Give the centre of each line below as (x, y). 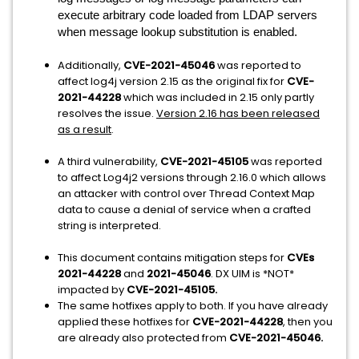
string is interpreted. (109, 226)
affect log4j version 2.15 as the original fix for (172, 81)
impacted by (92, 290)
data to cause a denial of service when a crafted (184, 210)
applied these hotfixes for (125, 322)
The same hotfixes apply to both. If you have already (193, 306)
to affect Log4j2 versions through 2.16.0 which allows (192, 177)
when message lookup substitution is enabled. (177, 32)
